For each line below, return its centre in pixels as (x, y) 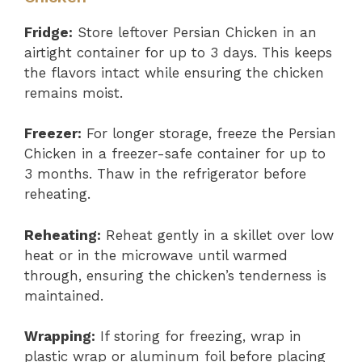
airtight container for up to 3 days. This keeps (178, 52)
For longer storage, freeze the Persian (209, 133)
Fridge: (48, 32)
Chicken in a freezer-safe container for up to (175, 154)
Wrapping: (60, 336)
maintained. (64, 295)
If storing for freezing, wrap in (198, 336)
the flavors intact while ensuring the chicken (174, 72)
